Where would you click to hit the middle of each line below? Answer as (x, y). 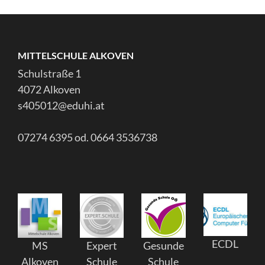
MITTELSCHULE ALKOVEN (76, 55)
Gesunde (163, 245)
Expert (101, 245)
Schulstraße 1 (49, 73)
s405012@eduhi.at (61, 105)
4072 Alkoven (49, 89)
